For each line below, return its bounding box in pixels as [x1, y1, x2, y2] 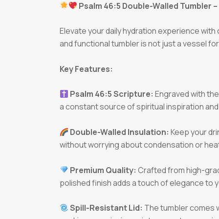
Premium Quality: [70, 164, 137, 175]
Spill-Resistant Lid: [70, 202, 143, 214]
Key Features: [60, 63, 113, 74]
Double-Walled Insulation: [70, 127, 170, 138]
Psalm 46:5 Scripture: [70, 88, 154, 100]
